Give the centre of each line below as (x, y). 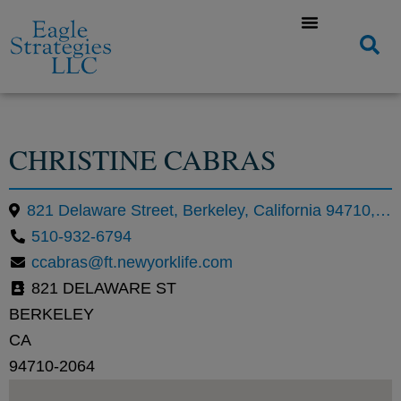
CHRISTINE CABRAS (143, 159)
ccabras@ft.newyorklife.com (132, 262)
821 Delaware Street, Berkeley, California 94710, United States (383, 210)
